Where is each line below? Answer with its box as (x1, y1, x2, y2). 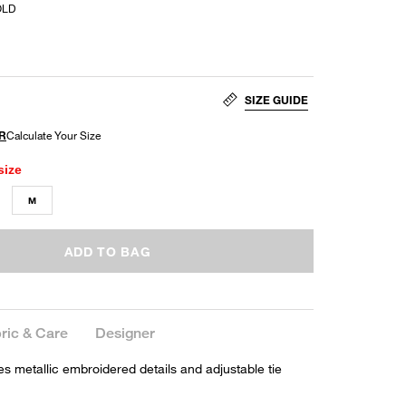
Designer (95, 324, 155, 342)
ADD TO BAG (63, 243, 151, 259)
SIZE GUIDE (245, 93, 308, 107)
